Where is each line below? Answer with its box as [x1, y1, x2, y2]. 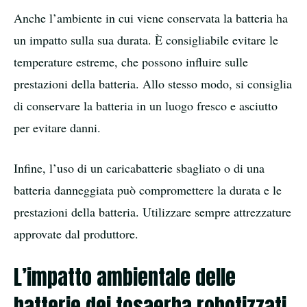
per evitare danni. [14, 119, 101, 136]
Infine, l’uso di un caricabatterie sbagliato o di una [14, 159, 265, 176]
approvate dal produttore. [14, 225, 138, 242]
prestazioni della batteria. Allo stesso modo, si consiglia [14, 75, 292, 92]
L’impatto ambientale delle [14, 261, 236, 293]
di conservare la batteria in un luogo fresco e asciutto [14, 97, 278, 114]
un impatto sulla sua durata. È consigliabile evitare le [14, 31, 278, 48]
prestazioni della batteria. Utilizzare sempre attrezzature [14, 203, 291, 220]
